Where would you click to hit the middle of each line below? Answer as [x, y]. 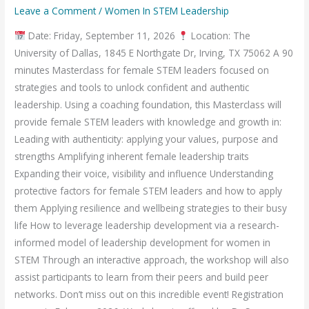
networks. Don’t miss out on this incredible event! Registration [151, 295]
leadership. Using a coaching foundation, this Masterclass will [148, 105]
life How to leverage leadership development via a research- [147, 226]
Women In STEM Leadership [167, 11]
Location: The [220, 36]
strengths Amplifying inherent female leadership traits [132, 157]
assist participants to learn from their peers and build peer [142, 277]
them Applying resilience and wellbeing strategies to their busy [151, 208]
